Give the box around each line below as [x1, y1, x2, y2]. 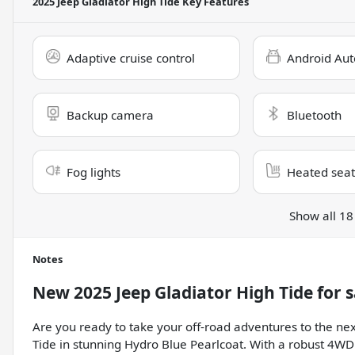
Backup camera [67, 107, 154, 124]
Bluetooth [286, 107, 342, 124]
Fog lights [67, 164, 120, 181]
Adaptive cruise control [67, 50, 195, 67]
